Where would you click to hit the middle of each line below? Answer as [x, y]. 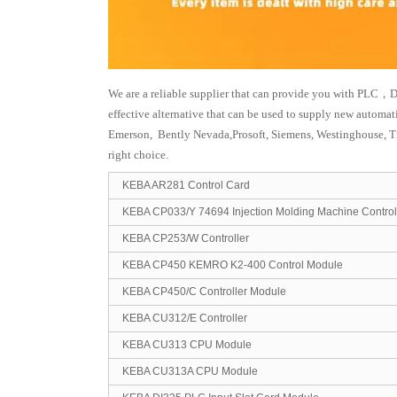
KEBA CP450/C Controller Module [204, 291]
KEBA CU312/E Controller [185, 318]
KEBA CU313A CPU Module [190, 371]
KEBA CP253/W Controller [186, 238]
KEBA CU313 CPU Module [187, 344]
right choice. [138, 154]
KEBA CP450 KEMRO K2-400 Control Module [233, 265]
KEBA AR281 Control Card [186, 185]
